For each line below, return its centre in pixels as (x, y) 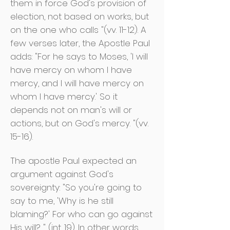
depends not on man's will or (71, 110)
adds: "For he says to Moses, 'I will (79, 56)
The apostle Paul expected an (73, 161)
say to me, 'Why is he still (62, 201)
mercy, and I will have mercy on (77, 83)
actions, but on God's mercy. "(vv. (79, 123)
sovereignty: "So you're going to (76, 187)
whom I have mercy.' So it (64, 97)
